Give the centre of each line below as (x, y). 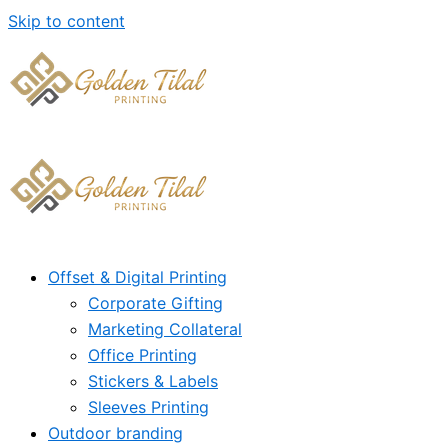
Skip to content (66, 21)
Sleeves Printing (148, 407)
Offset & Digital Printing (137, 277)
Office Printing (142, 355)
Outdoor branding (115, 433)
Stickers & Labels (153, 381)
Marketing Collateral (165, 329)
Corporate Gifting (155, 303)
